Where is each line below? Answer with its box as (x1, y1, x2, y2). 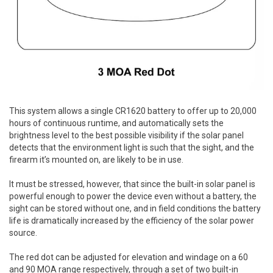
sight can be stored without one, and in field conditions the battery (9, 204, 261, 214)
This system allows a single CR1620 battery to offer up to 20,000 (9, 106, 257, 116)
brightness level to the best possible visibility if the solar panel (9, 130, 244, 141)
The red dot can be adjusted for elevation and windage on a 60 (9, 252, 248, 263)
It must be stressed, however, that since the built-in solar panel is (9, 179, 255, 190)
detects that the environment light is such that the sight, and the (9, 143, 254, 153)
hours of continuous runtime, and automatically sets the (9, 118, 224, 129)
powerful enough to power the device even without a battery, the (9, 191, 257, 202)
